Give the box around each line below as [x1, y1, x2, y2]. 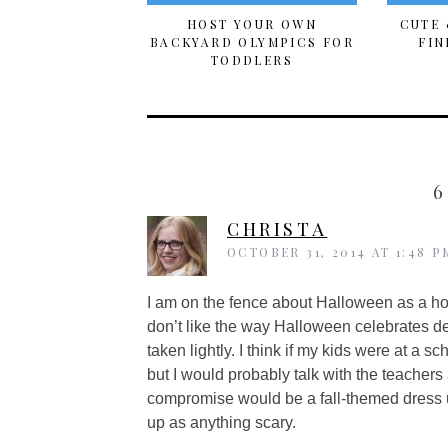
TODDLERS [210, 52, 294, 68]
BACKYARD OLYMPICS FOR [149, 34, 355, 50]
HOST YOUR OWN [186, 16, 318, 32]
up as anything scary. [147, 414, 296, 431]
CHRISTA [227, 217, 328, 241]
